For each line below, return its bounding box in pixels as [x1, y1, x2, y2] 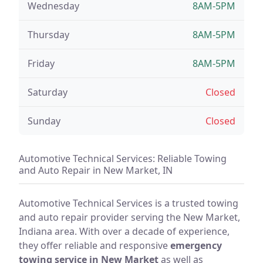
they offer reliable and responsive [19, 238, 170, 252]
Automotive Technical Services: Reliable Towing [19, 151, 227, 165]
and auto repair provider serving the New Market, [19, 210, 240, 224]
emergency [170, 238, 222, 252]
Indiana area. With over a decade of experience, [19, 224, 230, 238]
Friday [28, 56, 55, 70]
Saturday [28, 85, 68, 99]
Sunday [28, 114, 60, 127]
